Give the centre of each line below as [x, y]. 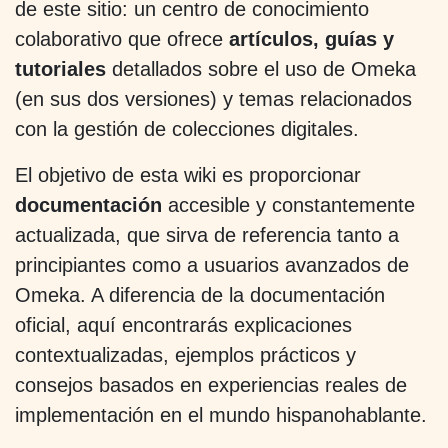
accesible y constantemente [288, 204]
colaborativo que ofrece [122, 38]
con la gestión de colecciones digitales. [190, 128]
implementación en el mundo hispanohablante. [221, 414]
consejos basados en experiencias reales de [211, 384]
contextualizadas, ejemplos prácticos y [185, 354]
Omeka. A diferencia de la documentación [200, 294]
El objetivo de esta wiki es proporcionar [188, 174]
